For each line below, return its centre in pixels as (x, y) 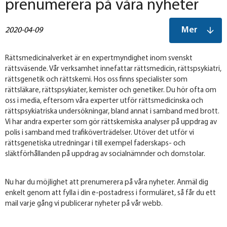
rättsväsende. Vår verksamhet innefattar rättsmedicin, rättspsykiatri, (113, 69)
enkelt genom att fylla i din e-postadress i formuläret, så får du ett (110, 194)
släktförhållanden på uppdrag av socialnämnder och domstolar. (105, 155)
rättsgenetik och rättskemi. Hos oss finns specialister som (96, 80)
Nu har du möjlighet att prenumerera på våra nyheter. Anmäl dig (107, 183)
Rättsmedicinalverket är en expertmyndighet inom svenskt (99, 59)
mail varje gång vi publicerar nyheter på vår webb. (84, 204)
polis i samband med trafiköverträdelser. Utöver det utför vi (100, 133)
